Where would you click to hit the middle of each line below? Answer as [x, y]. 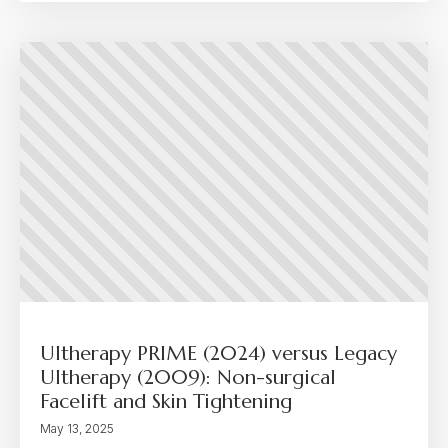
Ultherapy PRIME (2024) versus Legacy [218, 353]
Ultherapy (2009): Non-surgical [188, 377]
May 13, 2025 [77, 428]
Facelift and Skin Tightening [166, 401]
